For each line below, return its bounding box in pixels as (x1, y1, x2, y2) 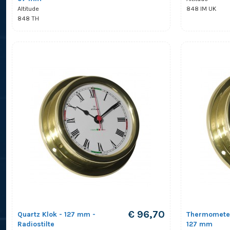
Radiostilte (17, 219, 54, 228)
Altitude (17, 5, 39, 13)
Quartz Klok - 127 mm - (17, 209, 95, 219)
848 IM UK (186, 5, 217, 13)
